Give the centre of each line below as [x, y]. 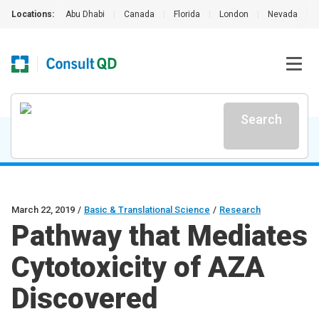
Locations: [33, 14]
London [234, 14]
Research [240, 210]
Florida [187, 14]
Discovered [84, 299]
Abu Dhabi [85, 14]
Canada [139, 14]
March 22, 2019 [43, 210]
